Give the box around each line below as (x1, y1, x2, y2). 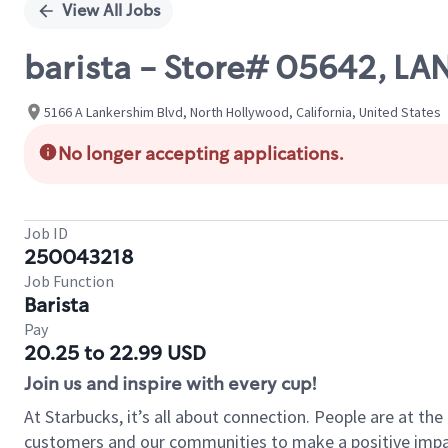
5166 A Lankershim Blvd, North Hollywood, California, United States (44, 102, 441, 121)
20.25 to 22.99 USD (24, 340, 206, 366)
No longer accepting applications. (58, 142, 344, 166)
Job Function (24, 271, 114, 291)
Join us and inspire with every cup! (24, 372, 316, 396)
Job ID (24, 223, 68, 243)
